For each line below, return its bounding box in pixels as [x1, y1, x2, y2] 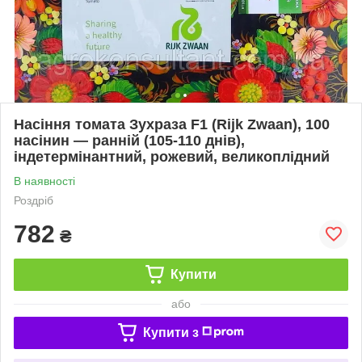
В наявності [14, 174, 75, 187]
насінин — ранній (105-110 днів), [14, 132, 245, 149]
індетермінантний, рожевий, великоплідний [14, 148, 330, 165]
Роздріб [14, 193, 53, 207]
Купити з [142, 325, 199, 339]
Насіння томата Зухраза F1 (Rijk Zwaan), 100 [14, 116, 330, 133]
